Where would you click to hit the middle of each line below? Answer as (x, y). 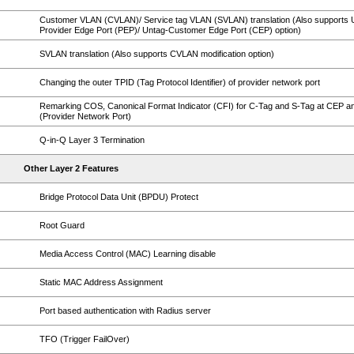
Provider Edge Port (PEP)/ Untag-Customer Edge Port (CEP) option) (170, 30)
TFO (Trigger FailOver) (85, 339)
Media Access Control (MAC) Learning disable (128, 254)
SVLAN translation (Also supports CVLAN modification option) (157, 54)
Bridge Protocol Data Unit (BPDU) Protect (119, 197)
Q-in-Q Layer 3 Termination (92, 140)
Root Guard (62, 225)
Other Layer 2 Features (71, 168)
